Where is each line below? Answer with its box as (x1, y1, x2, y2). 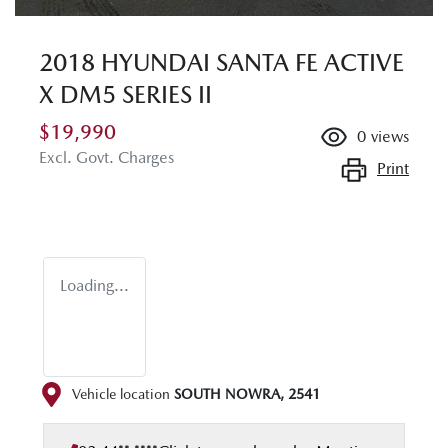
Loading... (60, 276, 129, 296)
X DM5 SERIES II (39, 80, 212, 110)
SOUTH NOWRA (174, 385, 280, 402)
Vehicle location (72, 385, 170, 402)
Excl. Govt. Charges (39, 148, 174, 168)
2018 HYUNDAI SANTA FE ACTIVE (39, 48, 404, 78)
